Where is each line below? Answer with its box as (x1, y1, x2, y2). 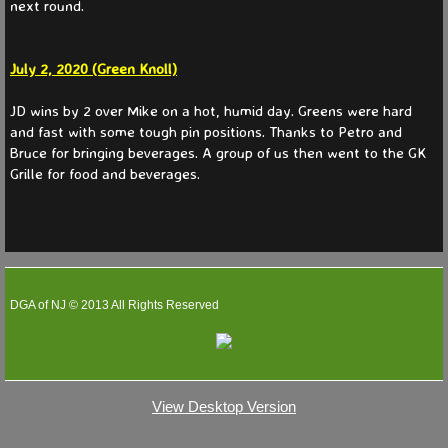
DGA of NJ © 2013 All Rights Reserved (10, 297, 219, 312)
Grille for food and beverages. (10, 163, 200, 183)
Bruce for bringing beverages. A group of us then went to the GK (10, 142, 426, 162)
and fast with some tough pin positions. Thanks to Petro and (10, 121, 402, 141)
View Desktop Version (152, 397, 296, 415)
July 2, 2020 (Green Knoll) (10, 58, 177, 78)
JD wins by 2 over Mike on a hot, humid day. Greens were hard (10, 100, 412, 120)
